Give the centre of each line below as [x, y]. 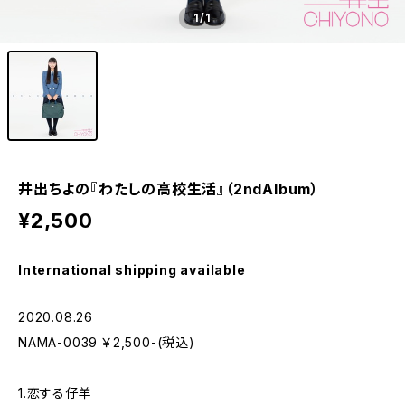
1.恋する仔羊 [55, 393]
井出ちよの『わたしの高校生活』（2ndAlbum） [169, 189]
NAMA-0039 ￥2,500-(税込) [107, 342]
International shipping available [132, 270]
